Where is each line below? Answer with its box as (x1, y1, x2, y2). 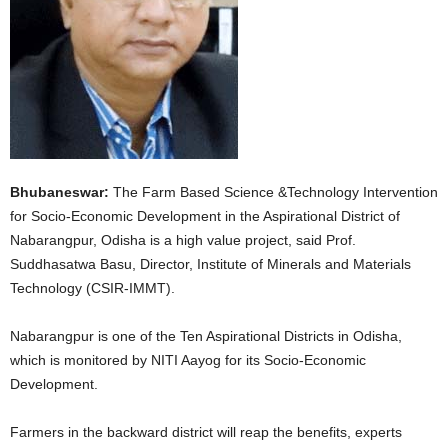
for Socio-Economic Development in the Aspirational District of (10, 208, 400, 224)
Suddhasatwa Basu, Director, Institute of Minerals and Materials (10, 256, 411, 272)
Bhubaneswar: (10, 184, 113, 200)
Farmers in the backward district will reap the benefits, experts (10, 424, 402, 440)
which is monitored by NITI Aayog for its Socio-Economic (10, 352, 366, 368)
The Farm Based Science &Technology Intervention (113, 184, 438, 200)
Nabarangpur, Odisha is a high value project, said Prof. (10, 232, 356, 248)
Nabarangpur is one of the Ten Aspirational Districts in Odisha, (10, 328, 402, 344)
